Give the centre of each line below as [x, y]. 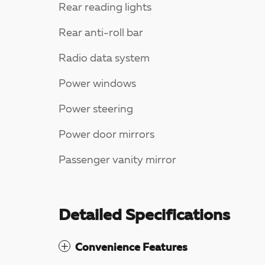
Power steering [96, 110]
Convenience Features [131, 248]
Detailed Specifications [144, 216]
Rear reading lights [105, 8]
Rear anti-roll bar [101, 33]
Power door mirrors [106, 135]
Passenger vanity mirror [117, 161]
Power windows [97, 84]
